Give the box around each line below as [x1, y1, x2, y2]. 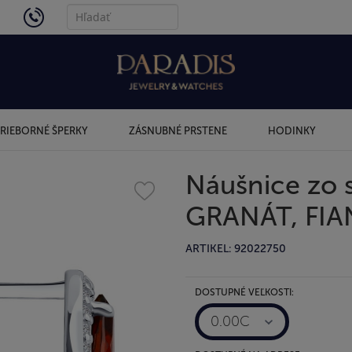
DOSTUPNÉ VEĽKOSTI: [194, 286, 294, 298]
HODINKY [267, 124, 316, 137]
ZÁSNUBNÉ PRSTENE [128, 124, 227, 137]
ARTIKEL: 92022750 [185, 241, 286, 255]
